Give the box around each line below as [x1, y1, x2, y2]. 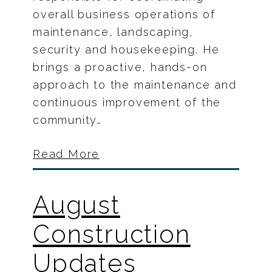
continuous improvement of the [33, 95, 222, 109]
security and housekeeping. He [33, 42, 220, 56]
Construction [33, 219, 191, 248]
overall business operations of [33, 7, 216, 21]
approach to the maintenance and [33, 78, 237, 91]
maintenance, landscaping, [33, 25, 194, 38]
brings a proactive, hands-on [33, 60, 208, 73]
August [33, 190, 120, 219]
